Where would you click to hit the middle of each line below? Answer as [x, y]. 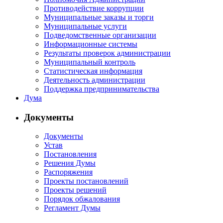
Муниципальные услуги [85, 26]
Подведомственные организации [100, 35]
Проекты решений [75, 190]
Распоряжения [68, 172]
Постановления [70, 154]
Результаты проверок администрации [107, 53]
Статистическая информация [93, 71]
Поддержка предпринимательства [102, 89]
